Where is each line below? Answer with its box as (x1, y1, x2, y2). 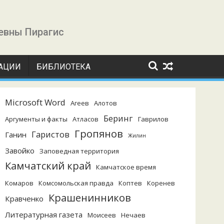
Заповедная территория (39, 146, 119, 155)
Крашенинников (48, 191, 131, 204)
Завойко (5, 145, 34, 155)
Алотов (94, 98, 117, 107)
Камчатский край (5, 159, 91, 172)
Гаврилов (138, 114, 168, 123)
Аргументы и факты (5, 114, 67, 123)
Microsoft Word (5, 96, 65, 108)
